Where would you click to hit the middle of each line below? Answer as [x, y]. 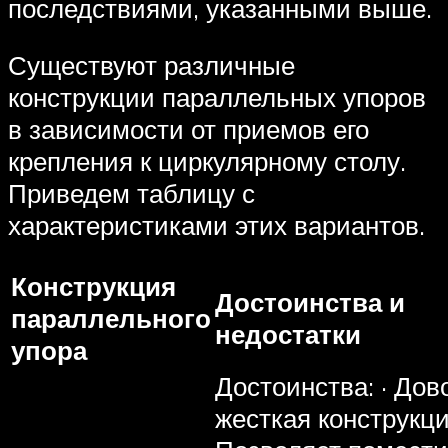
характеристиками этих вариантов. [216, 225]
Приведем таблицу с [131, 193]
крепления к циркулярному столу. [207, 161]
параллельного [111, 317]
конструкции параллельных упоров [217, 97]
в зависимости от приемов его [188, 129]
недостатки [288, 333]
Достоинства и [310, 301]
